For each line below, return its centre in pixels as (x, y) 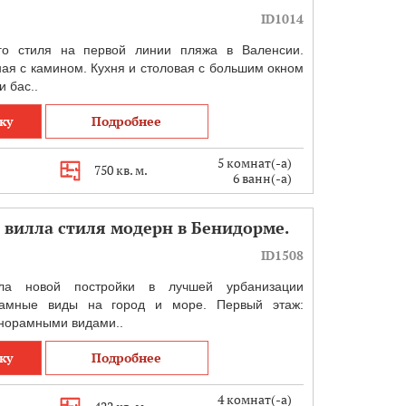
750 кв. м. (121, 170)
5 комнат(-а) (254, 163)
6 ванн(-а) (263, 178)
